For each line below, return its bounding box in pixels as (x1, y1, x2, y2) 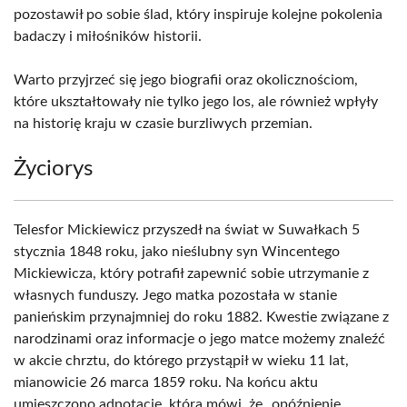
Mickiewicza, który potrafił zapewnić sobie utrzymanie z (14, 266, 369, 281)
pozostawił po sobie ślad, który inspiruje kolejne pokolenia (14, 7, 382, 22)
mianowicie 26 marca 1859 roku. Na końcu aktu (14, 375, 318, 390)
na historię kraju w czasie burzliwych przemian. (14, 116, 313, 131)
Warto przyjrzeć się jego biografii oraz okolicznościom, (14, 73, 358, 87)
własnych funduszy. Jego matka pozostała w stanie (14, 288, 337, 303)
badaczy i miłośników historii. (14, 29, 202, 44)
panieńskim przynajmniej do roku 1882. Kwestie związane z (14, 310, 389, 324)
